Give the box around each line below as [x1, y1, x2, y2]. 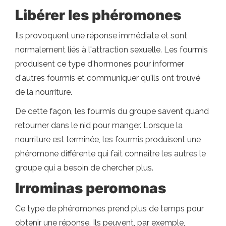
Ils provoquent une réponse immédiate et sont [15, 31, 187, 40]
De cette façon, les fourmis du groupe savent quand [15, 106, 209, 116]
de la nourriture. [15, 87, 72, 97]
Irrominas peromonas [15, 180, 166, 197]
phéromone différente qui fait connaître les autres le [15, 149, 206, 158]
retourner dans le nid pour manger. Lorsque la [15, 121, 183, 130]
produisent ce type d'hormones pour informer [15, 59, 184, 69]
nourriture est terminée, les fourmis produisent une [15, 135, 201, 144]
